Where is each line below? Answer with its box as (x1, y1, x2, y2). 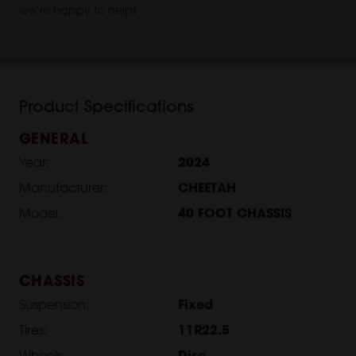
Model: (19, 208, 61, 222)
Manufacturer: (19, 183, 107, 196)
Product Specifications (19, 100, 193, 117)
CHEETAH (178, 183, 236, 196)
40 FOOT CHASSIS (178, 208, 292, 222)
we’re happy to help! (19, 6, 136, 18)
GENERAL (19, 133, 89, 149)
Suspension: (19, 300, 89, 313)
